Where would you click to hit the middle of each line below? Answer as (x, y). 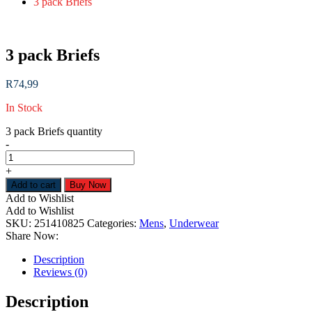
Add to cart (33, 185)
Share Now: (32, 236)
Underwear (194, 224)
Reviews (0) (60, 272)
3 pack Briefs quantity (54, 132)
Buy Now (88, 185)
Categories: (112, 224)
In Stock (24, 108)
